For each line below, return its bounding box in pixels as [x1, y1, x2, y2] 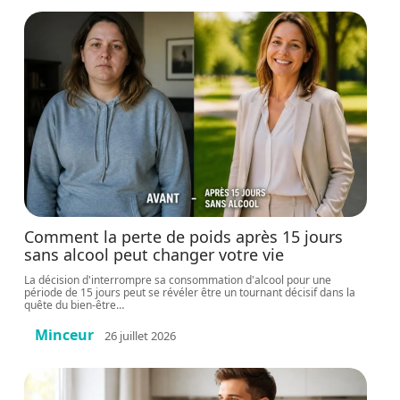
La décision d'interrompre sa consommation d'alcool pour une [24, 272, 332, 287]
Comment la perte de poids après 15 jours [24, 226, 344, 247]
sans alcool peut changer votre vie [24, 244, 285, 265]
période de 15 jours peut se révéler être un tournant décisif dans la [24, 285, 356, 300]
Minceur [35, 325, 95, 345]
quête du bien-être [24, 297, 117, 312]
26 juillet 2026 [104, 327, 177, 344]
